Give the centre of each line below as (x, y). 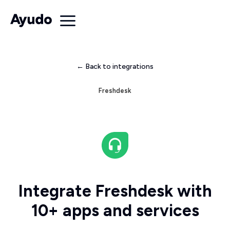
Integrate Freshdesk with (115, 191)
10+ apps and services (115, 210)
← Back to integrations (115, 66)
